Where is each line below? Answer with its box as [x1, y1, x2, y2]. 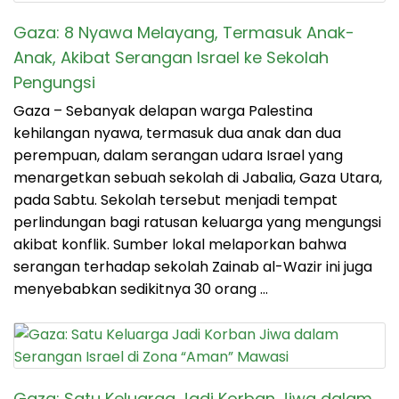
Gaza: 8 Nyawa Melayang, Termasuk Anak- [13, 21, 354, 45]
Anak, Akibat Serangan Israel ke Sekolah [13, 46, 329, 69]
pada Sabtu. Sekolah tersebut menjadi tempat [13, 190, 338, 211]
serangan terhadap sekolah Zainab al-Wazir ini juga [13, 256, 372, 278]
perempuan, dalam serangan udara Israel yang [13, 145, 343, 167]
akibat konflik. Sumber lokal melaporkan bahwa [13, 234, 346, 256]
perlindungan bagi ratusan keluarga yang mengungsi [13, 212, 381, 233]
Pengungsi [13, 71, 95, 94]
